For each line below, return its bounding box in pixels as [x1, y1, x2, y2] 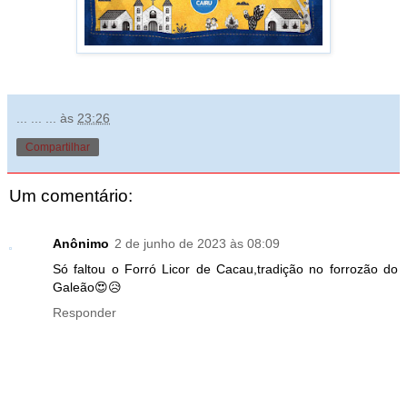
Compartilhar [25, 141, 90, 154]
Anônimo [53, 235, 109, 251]
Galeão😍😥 [53, 279, 122, 294]
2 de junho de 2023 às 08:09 [114, 235, 280, 251]
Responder [53, 304, 116, 320]
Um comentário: [9, 186, 133, 206]
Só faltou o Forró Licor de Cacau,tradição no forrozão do [53, 261, 398, 276]
